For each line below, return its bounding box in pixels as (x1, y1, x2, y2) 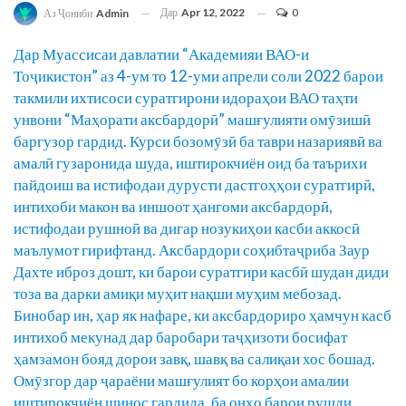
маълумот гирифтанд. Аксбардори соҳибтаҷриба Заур (14, 240, 370, 260)
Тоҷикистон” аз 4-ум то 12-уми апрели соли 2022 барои (14, 66, 383, 86)
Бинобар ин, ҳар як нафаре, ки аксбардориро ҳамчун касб (14, 305, 391, 325)
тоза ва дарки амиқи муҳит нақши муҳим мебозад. (14, 284, 342, 304)
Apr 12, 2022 (181, 5, 245, 20)
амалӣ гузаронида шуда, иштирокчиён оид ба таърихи (14, 153, 367, 173)
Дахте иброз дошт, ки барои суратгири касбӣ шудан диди (14, 262, 389, 282)
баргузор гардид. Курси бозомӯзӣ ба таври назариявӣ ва (14, 131, 382, 151)
